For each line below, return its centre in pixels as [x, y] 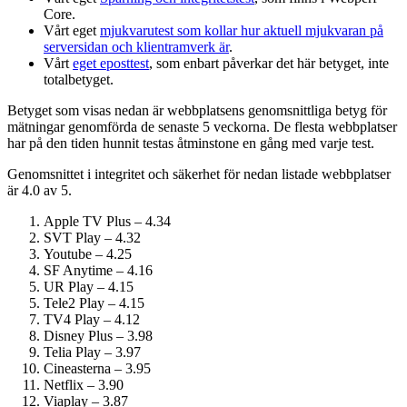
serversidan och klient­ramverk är [136, 46]
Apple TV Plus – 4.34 [107, 221]
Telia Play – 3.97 [92, 352]
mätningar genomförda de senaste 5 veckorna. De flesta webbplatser [202, 126]
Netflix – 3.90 [84, 384]
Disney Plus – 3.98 [98, 335]
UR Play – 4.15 [89, 286]
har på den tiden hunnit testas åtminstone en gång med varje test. [191, 143]
